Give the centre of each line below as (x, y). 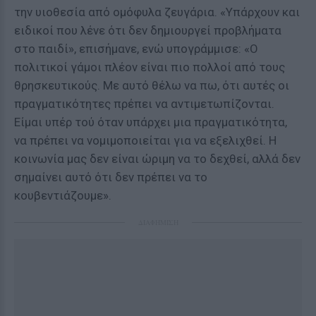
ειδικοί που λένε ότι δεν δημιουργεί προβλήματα (148, 30)
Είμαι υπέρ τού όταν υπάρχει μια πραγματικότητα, (151, 122)
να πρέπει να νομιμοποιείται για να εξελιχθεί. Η (145, 140)
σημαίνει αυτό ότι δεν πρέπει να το (111, 177)
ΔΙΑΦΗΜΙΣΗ (158, 222)
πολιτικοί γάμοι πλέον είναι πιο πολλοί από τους (150, 67)
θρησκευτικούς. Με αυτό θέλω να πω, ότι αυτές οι (152, 85)
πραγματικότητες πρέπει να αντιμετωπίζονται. (144, 104)
